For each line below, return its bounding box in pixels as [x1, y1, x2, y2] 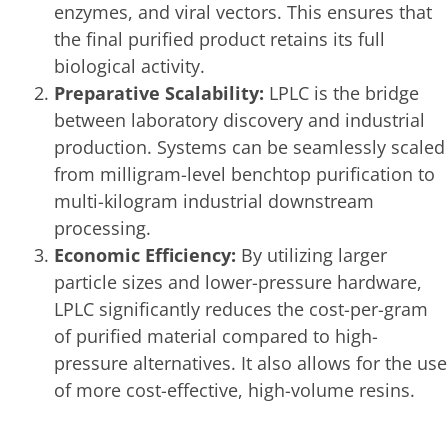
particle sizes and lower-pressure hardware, [54, 270, 422, 295]
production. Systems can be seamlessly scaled [54, 135, 445, 160]
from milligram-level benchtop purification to [54, 162, 435, 187]
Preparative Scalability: [54, 81, 264, 106]
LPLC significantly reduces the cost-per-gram [54, 297, 428, 322]
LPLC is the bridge [264, 81, 419, 106]
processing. [54, 216, 151, 241]
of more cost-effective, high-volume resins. [54, 378, 415, 403]
